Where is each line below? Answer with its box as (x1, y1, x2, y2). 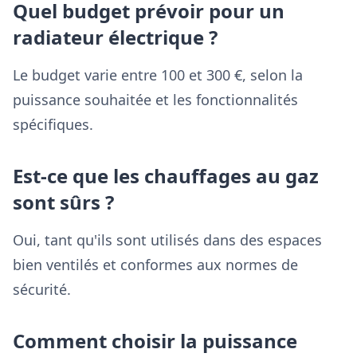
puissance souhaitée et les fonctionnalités (13, 90, 298, 109)
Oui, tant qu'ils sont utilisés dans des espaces (13, 230, 322, 249)
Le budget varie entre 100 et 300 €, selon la (13, 65, 303, 84)
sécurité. (13, 280, 71, 299)
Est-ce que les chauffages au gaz (13, 163, 319, 189)
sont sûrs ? (13, 189, 114, 215)
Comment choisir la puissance (13, 328, 297, 354)
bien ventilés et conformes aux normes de (13, 255, 298, 274)
